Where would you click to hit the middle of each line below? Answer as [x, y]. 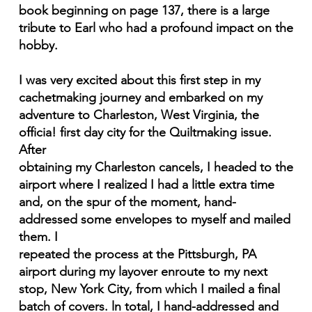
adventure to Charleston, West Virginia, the [139, 115]
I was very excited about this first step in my [139, 80]
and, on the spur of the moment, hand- [127, 202]
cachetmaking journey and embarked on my [140, 98]
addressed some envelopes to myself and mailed [154, 220]
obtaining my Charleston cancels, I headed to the [156, 167]
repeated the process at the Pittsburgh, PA [137, 255]
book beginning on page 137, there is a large [144, 11]
